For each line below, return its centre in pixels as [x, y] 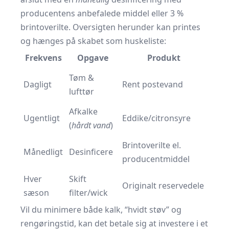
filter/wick [88, 193]
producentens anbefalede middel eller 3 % [102, 13]
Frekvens [43, 58]
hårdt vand [91, 125]
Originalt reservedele [163, 186]
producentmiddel [156, 159]
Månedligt [43, 152]
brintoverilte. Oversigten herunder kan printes [110, 27]
